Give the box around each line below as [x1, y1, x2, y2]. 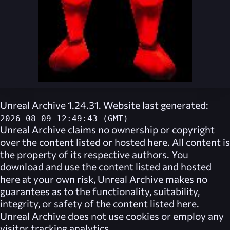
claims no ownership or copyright [66, 123, 215, 136]
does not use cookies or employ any [66, 209, 224, 222]
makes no [163, 172, 207, 185]
